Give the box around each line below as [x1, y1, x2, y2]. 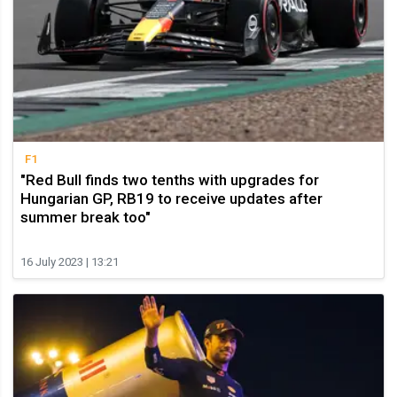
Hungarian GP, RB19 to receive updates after [20, 190, 323, 208]
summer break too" [20, 208, 151, 227]
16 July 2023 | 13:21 [20, 255, 119, 269]
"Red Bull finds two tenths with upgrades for [20, 171, 319, 190]
